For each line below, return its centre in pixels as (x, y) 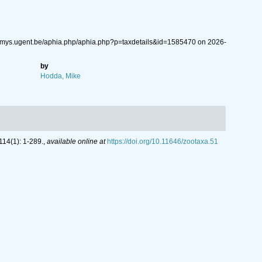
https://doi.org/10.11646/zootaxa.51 (163, 142)
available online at (76, 142)
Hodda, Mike (61, 76)
